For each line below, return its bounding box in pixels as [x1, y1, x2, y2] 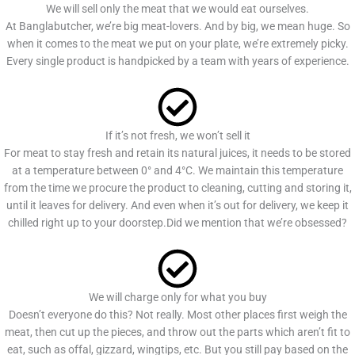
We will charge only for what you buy [88, 290, 267, 303]
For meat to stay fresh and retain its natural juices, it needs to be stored [4, 146, 351, 159]
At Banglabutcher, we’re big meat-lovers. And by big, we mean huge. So [5, 19, 350, 32]
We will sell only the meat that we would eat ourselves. [46, 2, 309, 15]
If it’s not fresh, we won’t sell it [105, 128, 250, 142]
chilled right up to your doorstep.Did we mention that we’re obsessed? [8, 216, 347, 229]
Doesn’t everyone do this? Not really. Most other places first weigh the [8, 307, 347, 321]
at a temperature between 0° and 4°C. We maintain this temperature [12, 163, 343, 177]
